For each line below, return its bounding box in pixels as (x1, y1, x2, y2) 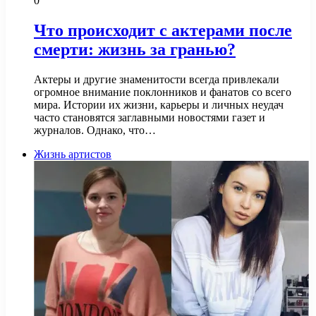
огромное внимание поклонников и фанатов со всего (34, 85, 291, 98)
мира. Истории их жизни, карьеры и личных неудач (34, 98, 284, 111)
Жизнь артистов (34, 147, 111, 160)
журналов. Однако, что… (34, 123, 156, 136)
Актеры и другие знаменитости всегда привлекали (34, 73, 279, 85)
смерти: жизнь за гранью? (34, 39, 236, 59)
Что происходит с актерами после (34, 20, 292, 39)
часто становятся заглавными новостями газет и (34, 111, 265, 123)
